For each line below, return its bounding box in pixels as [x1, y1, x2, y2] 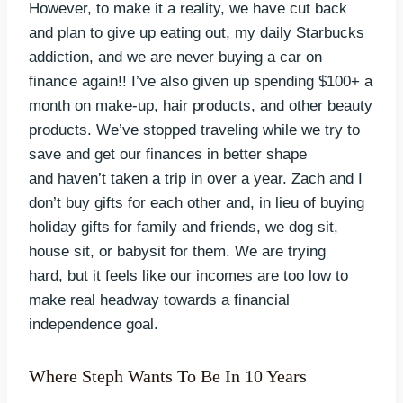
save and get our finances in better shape [29, 146, 307, 164]
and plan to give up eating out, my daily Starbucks [29, 24, 364, 42]
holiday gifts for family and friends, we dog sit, [29, 219, 338, 237]
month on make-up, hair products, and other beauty [29, 97, 372, 115]
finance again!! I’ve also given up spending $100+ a [29, 73, 372, 91]
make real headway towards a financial [29, 291, 290, 309]
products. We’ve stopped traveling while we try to [29, 121, 360, 139]
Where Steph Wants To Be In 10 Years [29, 366, 307, 387]
